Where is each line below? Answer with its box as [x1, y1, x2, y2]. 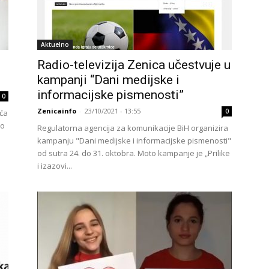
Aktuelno [41, 40, 69, 49]
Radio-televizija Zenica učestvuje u [37, 58, 231, 72]
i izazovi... [37, 160, 72, 171]
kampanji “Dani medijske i [37, 73, 180, 87]
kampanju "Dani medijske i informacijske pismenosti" [37, 135, 231, 146]
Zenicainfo [37, 106, 76, 115]
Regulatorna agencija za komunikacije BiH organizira [37, 122, 228, 133]
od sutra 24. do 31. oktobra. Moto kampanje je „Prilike [37, 148, 230, 159]
